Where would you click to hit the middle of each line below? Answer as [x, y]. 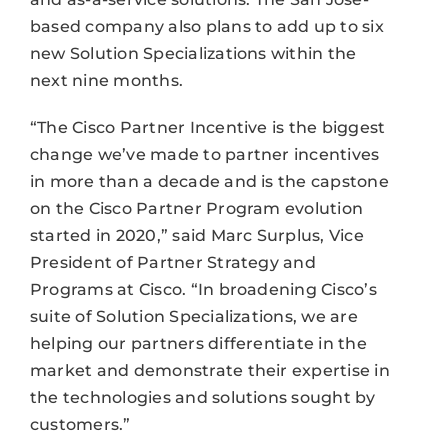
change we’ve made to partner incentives [204, 155]
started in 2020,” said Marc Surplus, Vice [196, 236]
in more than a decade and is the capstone [209, 182]
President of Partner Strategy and [172, 263]
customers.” [80, 425]
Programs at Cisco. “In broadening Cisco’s [203, 290]
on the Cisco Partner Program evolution [196, 209]
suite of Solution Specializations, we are [193, 317]
